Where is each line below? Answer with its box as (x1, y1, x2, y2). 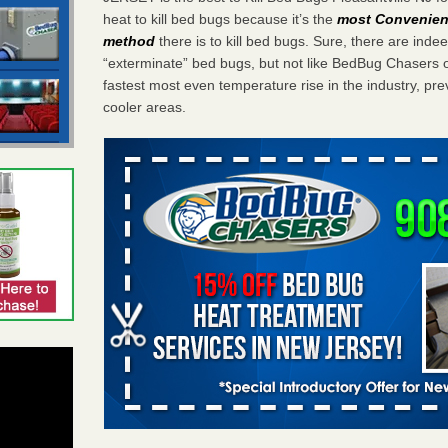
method (103, 32, 156, 49)
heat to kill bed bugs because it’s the (103, 10, 334, 27)
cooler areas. (103, 98, 187, 115)
